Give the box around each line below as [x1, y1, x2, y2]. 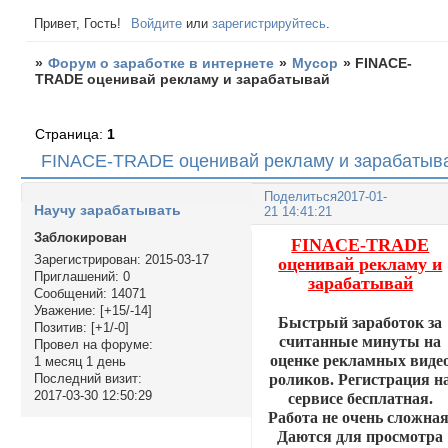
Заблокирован [33, 230, 127, 246]
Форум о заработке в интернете [48, 55, 275, 72]
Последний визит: [33, 371, 142, 387]
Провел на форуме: [33, 337, 153, 353]
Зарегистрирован [33, 252, 137, 268]
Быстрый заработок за [278, 313, 443, 331]
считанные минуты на [279, 332, 442, 350]
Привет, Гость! [33, 15, 121, 31]
